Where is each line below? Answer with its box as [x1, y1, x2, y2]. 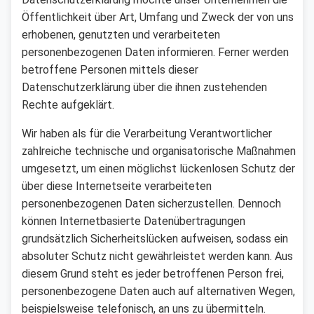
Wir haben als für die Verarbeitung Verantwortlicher [22, 126, 272, 140]
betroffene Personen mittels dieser [22, 62, 198, 76]
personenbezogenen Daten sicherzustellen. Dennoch [22, 196, 281, 210]
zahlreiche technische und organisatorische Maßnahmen [22, 144, 296, 158]
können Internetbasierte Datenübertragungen [22, 214, 245, 228]
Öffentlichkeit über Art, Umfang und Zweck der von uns [22, 10, 294, 24]
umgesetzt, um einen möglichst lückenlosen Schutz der [22, 161, 295, 175]
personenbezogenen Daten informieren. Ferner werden [22, 45, 289, 59]
